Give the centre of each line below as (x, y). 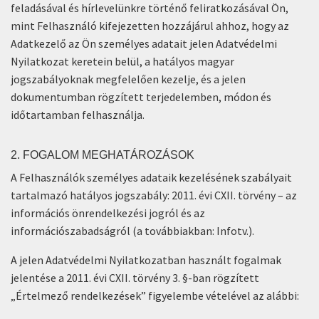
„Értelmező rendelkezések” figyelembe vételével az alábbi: (155, 296)
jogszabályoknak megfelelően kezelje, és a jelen (128, 79)
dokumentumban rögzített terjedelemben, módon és (141, 97)
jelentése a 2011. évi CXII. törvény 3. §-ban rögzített (135, 278)
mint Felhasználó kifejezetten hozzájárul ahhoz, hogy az (150, 26)
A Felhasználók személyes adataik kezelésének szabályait (151, 177)
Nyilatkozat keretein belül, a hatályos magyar (122, 61)
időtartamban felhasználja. (78, 115)
